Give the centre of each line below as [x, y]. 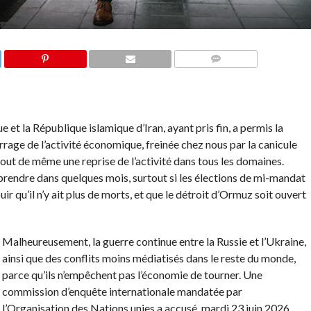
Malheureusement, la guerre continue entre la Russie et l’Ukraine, [154, 242]
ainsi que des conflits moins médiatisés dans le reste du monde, [149, 258]
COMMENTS [219, 76]
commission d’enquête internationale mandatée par [122, 292]
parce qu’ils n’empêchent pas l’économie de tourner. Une [132, 275]
